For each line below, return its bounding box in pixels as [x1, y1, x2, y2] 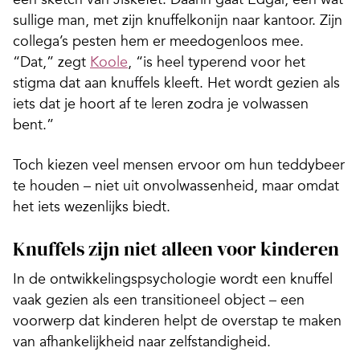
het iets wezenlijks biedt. [13, 198, 170, 216]
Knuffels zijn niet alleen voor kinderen [13, 235, 339, 263]
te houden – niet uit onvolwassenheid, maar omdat [13, 177, 339, 195]
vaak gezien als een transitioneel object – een [13, 291, 305, 309]
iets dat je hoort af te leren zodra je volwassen [13, 95, 309, 113]
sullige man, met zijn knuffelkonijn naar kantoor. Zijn [13, 11, 342, 30]
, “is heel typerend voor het [128, 53, 305, 72]
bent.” [13, 116, 54, 134]
